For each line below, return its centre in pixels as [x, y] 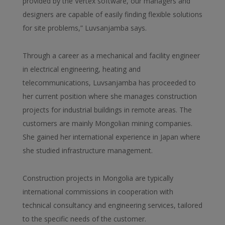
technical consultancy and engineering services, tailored [112, 205]
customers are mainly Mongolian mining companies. [107, 123]
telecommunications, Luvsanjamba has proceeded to [109, 82]
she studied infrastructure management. [87, 150]
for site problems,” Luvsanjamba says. [84, 28]
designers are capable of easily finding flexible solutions [112, 14]
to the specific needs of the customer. [84, 218]
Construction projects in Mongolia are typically [98, 178]
